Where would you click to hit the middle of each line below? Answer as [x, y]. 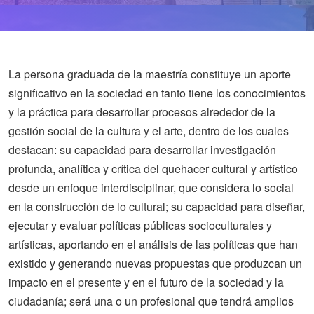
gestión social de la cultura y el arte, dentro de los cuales [149, 131]
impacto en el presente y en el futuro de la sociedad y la [146, 282]
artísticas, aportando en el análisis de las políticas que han [153, 244]
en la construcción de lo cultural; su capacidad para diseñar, [157, 206]
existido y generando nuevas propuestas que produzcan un [155, 263]
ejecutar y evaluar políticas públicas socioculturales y [140, 225]
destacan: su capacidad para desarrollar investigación [142, 150]
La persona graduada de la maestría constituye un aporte [150, 74]
